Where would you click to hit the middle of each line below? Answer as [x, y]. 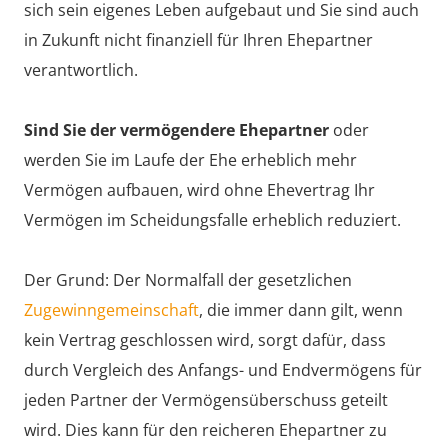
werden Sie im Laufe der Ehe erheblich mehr [190, 159]
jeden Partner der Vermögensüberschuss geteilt [206, 399]
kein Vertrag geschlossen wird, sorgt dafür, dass [205, 339]
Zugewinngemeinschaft [111, 309]
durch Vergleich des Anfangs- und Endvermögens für [223, 369]
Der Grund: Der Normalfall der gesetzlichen [188, 279]
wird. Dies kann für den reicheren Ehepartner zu [205, 429]
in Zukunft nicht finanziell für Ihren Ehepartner [198, 39]
